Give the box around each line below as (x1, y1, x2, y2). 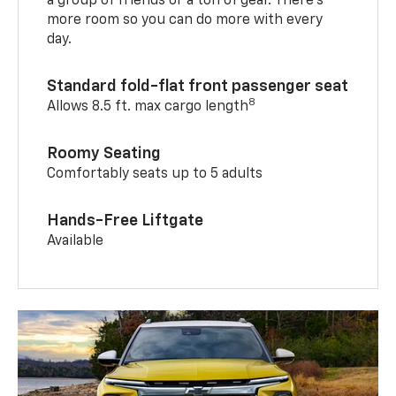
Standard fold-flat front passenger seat (47, 78, 349, 95)
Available (47, 233, 104, 248)
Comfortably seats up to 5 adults (47, 166, 263, 181)
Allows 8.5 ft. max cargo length (47, 99, 249, 114)
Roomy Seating (47, 145, 162, 162)
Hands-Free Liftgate (47, 212, 204, 229)
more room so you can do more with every (47, 12, 324, 27)
